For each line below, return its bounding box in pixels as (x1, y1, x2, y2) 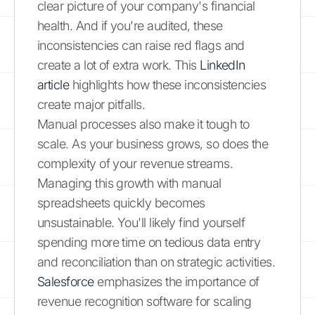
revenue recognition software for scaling (37, 293, 252, 309)
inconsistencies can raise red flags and (37, 37, 245, 53)
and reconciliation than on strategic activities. (37, 254, 276, 269)
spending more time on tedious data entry (37, 234, 261, 250)
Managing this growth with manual (37, 175, 221, 191)
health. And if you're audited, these (37, 18, 223, 33)
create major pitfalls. (37, 96, 146, 112)
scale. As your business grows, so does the (37, 136, 269, 151)
